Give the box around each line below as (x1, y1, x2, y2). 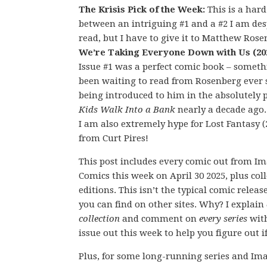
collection (79, 213, 120, 224)
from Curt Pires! (79, 133, 148, 144)
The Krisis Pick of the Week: (79, 4, 207, 15)
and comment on (120, 213, 199, 224)
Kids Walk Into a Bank (79, 104, 175, 115)
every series (199, 213, 247, 224)
